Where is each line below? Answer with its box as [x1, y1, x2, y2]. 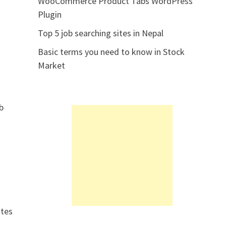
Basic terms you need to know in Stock [37, 46, 185, 58]
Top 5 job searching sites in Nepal [37, 27, 163, 39]
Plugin [37, 9, 62, 20]
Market [37, 60, 65, 71]
